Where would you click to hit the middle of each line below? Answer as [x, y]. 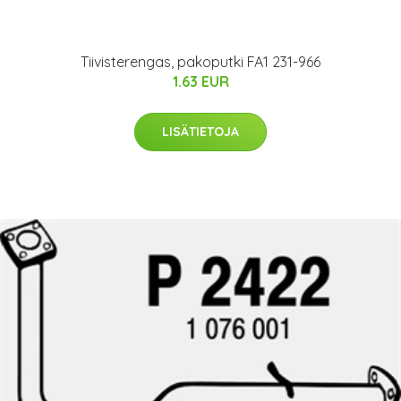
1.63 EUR [200, 82]
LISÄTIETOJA [200, 132]
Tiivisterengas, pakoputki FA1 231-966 [200, 62]
